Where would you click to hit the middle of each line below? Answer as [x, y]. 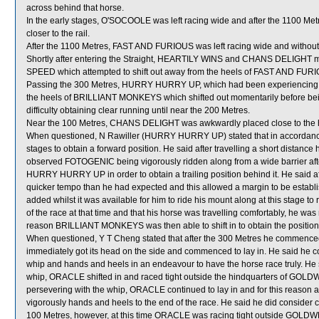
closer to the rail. [58, 33]
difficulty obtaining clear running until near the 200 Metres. [138, 110]
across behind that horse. [75, 8]
